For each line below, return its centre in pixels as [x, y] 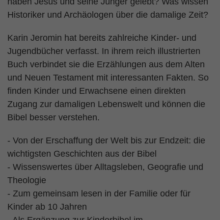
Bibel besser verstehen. [54, 117]
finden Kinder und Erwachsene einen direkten [96, 91]
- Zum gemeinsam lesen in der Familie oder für [99, 193]
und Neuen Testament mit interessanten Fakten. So [108, 78]
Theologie [27, 180]
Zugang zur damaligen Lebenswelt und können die [106, 104]
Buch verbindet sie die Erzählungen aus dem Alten [106, 64]
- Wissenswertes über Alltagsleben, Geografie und [105, 167]
